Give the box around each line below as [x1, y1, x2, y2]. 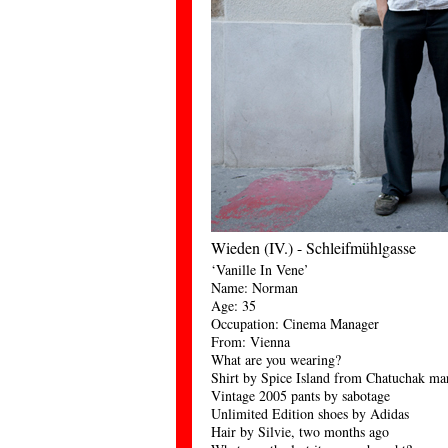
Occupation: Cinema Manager [211, 314, 379, 333]
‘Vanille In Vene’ [211, 260, 309, 279]
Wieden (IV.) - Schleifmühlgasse [211, 237, 416, 258]
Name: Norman [211, 278, 298, 297]
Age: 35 [211, 296, 256, 315]
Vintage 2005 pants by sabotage [211, 386, 390, 405]
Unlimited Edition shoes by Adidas [211, 404, 409, 423]
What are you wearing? [211, 350, 341, 369]
